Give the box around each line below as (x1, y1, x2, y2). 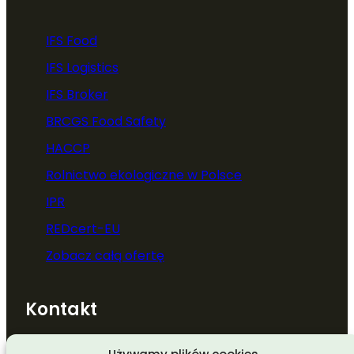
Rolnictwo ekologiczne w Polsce (46, 165, 242, 184)
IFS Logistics (46, 58, 119, 77)
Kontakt (25, 296, 97, 322)
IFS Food (46, 31, 97, 50)
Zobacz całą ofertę (46, 246, 164, 265)
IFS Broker (46, 85, 108, 104)
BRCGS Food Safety (46, 111, 166, 130)
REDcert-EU (46, 219, 120, 238)
